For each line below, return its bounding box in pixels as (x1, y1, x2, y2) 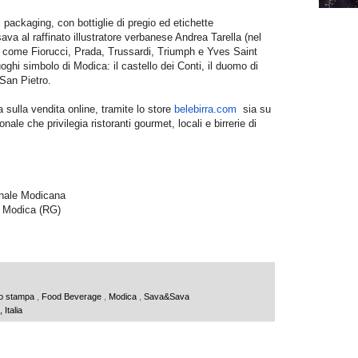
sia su (237, 102, 271, 115)
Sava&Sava (144, 291, 189, 301)
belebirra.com (174, 102, 237, 115)
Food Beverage (42, 291, 104, 301)
